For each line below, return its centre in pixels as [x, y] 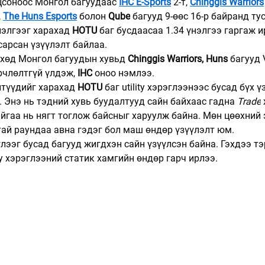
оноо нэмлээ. [123, 73]
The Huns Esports [40, 16]
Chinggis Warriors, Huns [178, 59]
